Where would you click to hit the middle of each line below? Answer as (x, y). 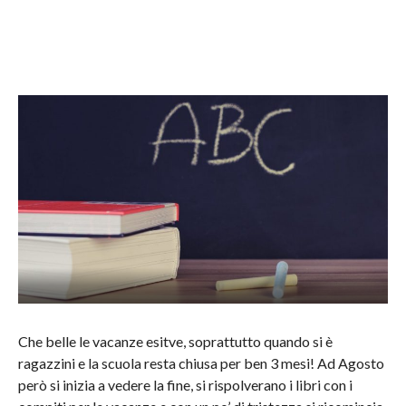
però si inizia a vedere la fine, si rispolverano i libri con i (185, 385)
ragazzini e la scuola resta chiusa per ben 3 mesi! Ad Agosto (201, 363)
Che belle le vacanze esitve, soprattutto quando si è (175, 342)
